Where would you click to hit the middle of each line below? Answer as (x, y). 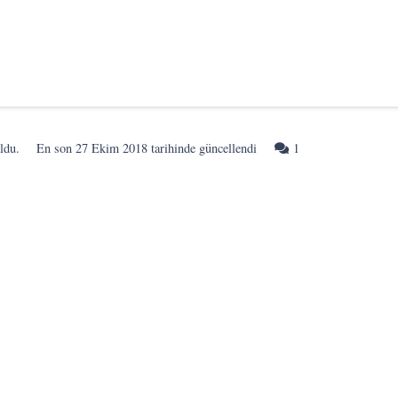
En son (56, 148)
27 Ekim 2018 (112, 148)
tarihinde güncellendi (203, 148)
